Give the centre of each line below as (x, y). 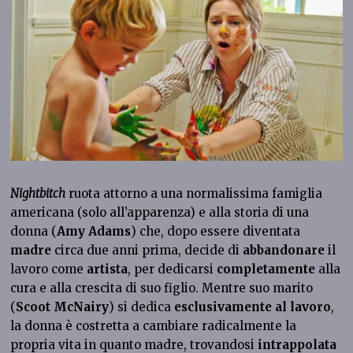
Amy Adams (94, 231)
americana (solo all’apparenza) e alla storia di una (160, 212)
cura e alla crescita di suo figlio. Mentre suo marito (162, 288)
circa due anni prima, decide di (147, 250)
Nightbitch (38, 193)
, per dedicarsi (173, 269)
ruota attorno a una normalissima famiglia (194, 193)
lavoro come (49, 269)
